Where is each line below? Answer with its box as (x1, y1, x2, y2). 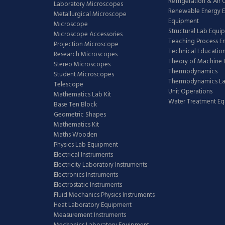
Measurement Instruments (54, 210, 126, 220)
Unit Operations (168, 86, 212, 97)
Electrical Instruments (54, 150, 113, 160)
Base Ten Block (54, 99, 97, 110)
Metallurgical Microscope (54, 9, 127, 20)
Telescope (54, 79, 83, 90)
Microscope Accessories (54, 29, 123, 40)
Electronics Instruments (54, 170, 118, 180)
